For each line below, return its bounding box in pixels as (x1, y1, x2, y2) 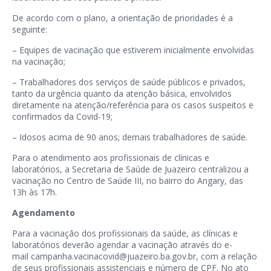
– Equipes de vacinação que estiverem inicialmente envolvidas (12, 44, 254, 56)
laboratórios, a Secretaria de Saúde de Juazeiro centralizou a (12, 163, 249, 175)
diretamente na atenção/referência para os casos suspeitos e (12, 99, 253, 111)
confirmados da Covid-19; (12, 111, 113, 123)
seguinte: (12, 24, 47, 36)
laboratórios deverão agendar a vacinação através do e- (12, 239, 232, 251)
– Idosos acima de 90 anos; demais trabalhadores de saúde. (12, 131, 247, 143)
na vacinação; (12, 56, 65, 68)
